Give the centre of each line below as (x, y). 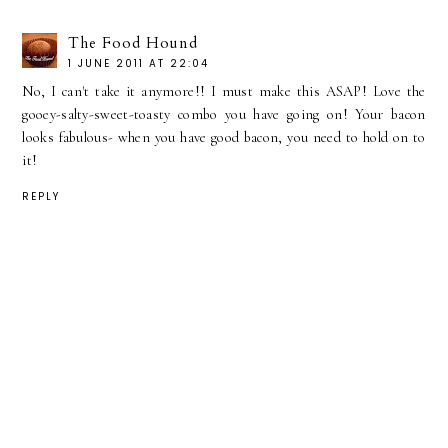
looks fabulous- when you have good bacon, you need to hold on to (224, 137)
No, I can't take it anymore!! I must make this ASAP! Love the (224, 91)
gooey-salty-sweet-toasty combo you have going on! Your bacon (224, 114)
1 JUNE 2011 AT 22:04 (139, 63)
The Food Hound (133, 42)
